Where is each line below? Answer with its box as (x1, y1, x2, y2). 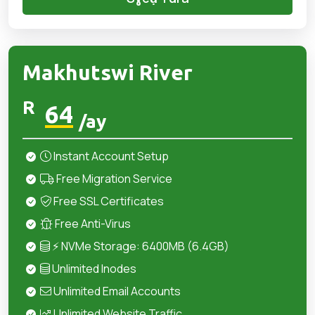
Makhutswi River (22, 60, 193, 84)
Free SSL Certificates (51, 193, 164, 209)
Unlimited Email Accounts (51, 283, 181, 299)
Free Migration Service (54, 171, 172, 186)
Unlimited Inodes (50, 261, 136, 276)
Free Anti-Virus (53, 216, 131, 231)
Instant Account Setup (51, 148, 169, 164)
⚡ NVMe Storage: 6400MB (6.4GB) (50, 238, 229, 254)
